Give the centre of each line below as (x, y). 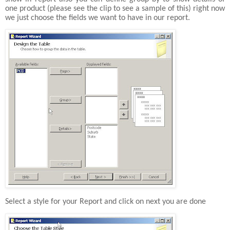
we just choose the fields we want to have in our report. (98, 18)
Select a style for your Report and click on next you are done (106, 202)
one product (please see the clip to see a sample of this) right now (115, 8)
